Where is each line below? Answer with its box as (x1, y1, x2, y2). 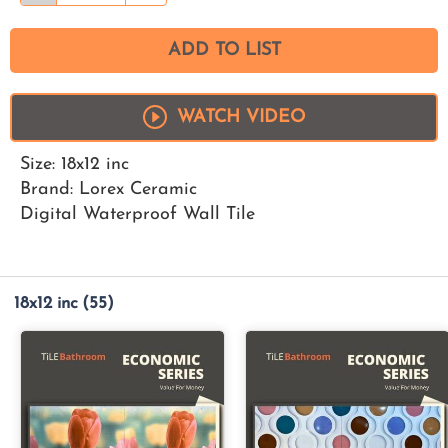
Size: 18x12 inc (20, 154, 129, 174)
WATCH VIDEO (177, 107, 305, 127)
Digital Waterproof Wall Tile (20, 204, 255, 224)
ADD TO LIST (167, 40, 281, 60)
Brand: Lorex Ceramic (20, 179, 197, 199)
